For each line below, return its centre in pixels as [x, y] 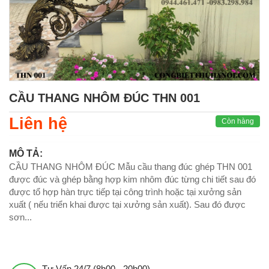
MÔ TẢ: [26, 154]
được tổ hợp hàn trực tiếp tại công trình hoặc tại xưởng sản [125, 192]
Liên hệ [38, 124]
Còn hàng [237, 122]
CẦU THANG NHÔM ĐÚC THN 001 [104, 98]
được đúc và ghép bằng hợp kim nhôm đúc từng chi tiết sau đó [132, 180]
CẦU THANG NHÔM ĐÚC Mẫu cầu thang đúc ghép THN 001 [131, 167]
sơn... [20, 217]
